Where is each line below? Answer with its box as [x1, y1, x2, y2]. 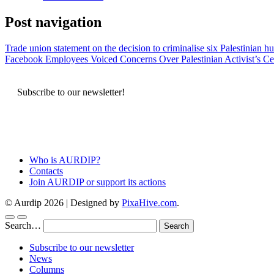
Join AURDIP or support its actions [29, 176, 166, 187]
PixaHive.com [122, 197, 177, 208]
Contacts [29, 165, 63, 176]
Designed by [70, 197, 122, 208]
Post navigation [5, 13, 102, 30]
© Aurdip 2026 [5, 197, 66, 208]
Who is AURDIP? [29, 154, 100, 165]
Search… [5, 220, 41, 231]
